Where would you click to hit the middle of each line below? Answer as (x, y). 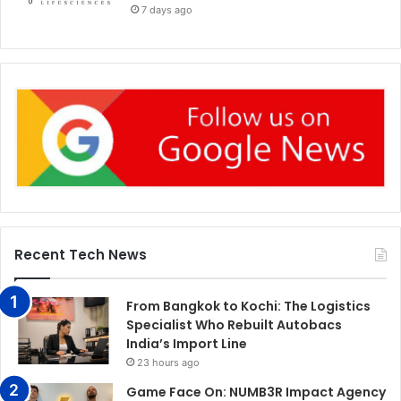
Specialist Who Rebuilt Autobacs (234, 325)
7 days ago (167, 9)
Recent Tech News (81, 255)
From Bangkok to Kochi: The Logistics (248, 307)
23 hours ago (168, 363)
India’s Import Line (187, 344)
